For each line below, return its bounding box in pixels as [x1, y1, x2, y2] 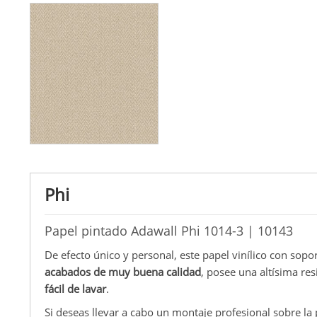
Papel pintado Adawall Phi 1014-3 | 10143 [45, 221, 293, 239]
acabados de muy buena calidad [45, 264, 201, 279]
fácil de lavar [45, 281, 106, 296]
